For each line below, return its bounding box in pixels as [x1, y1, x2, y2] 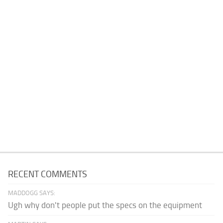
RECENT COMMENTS [8, 168, 88, 180]
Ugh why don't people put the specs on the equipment [8, 200, 203, 210]
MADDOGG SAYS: [8, 189, 56, 197]
